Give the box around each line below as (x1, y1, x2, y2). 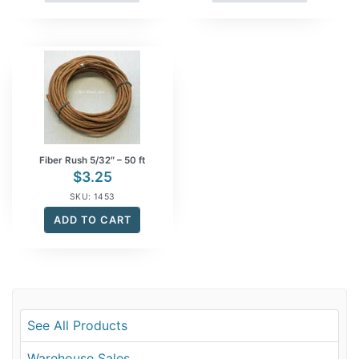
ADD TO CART (53, 213, 131, 226)
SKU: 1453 (70, 191, 115, 202)
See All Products (27, 317, 128, 334)
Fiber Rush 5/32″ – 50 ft (39, 154, 146, 166)
